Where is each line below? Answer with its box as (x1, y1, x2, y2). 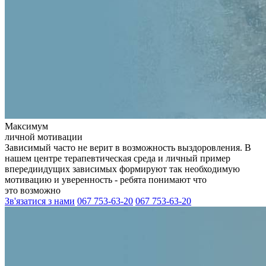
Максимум (5, 121, 48, 131)
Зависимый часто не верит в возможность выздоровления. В (5, 142, 251, 153)
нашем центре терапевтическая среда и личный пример (5, 153, 230, 163)
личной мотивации (5, 132, 83, 142)
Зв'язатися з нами (5, 196, 75, 206)
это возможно (5, 185, 61, 195)
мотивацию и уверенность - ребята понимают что (5, 175, 207, 185)
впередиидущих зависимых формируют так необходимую (5, 164, 240, 174)
